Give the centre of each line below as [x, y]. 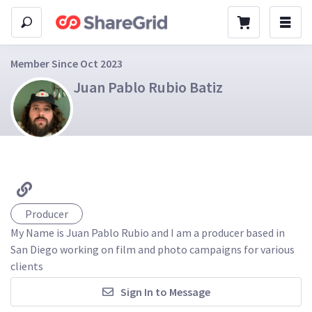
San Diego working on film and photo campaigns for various [154, 249]
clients [27, 266]
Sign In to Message [165, 292]
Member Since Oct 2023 [67, 63]
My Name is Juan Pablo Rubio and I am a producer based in [149, 232]
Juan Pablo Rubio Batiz [148, 87]
